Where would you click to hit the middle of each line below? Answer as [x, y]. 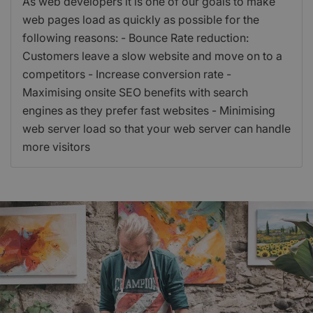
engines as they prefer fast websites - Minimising [149, 111]
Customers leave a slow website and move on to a [152, 56]
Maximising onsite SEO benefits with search [135, 93]
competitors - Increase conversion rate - [127, 74]
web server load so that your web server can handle [156, 129]
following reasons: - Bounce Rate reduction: [136, 38]
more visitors [56, 147]
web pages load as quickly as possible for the [141, 20]
